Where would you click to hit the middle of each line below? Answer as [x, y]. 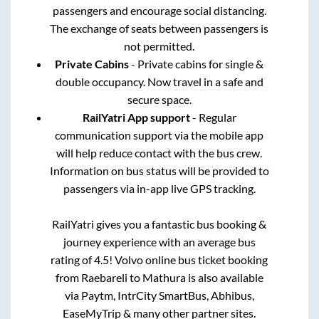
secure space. [159, 99]
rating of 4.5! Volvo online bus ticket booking [159, 259]
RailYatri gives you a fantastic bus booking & [159, 224]
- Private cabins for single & [197, 63]
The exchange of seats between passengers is [159, 28]
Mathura [164, 277]
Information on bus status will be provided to [159, 170]
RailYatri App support [136, 117]
